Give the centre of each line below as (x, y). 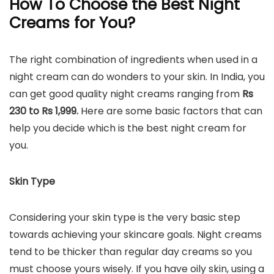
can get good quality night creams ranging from (126, 94)
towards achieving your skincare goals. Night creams (135, 235)
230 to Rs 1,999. (45, 111)
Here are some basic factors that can (172, 111)
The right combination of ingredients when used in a (133, 60)
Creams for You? (72, 23)
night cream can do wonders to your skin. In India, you (137, 77)
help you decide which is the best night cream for (128, 128)
